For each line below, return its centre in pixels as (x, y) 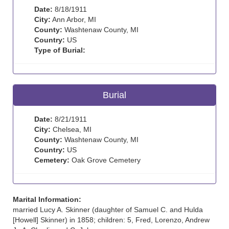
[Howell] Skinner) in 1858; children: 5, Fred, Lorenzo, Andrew (111, 220)
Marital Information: (47, 199)
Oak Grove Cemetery (105, 160)
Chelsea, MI (71, 129)
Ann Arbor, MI (73, 19)
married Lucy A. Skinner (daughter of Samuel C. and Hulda (108, 210)
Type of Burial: (60, 50)
